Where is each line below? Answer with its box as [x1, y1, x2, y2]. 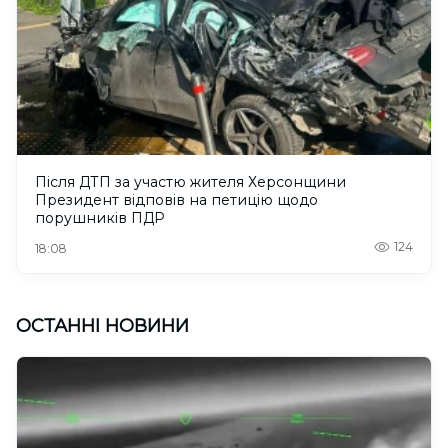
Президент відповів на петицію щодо [35, 190, 318, 209]
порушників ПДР [35, 208, 165, 227]
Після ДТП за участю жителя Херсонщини [35, 172, 346, 191]
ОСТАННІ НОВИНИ [16, 314, 189, 337]
